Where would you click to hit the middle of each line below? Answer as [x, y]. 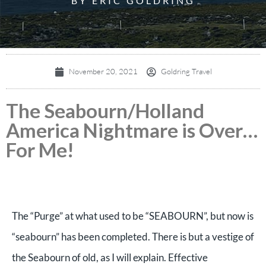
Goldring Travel [186, 71]
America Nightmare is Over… [132, 130]
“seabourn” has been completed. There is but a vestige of [133, 237]
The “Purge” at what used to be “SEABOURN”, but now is [133, 216]
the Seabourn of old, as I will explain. [90, 257]
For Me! [40, 150]
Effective [188, 257]
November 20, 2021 [103, 71]
